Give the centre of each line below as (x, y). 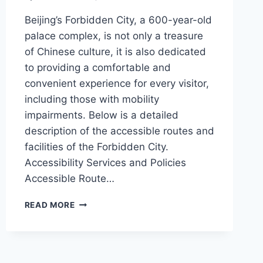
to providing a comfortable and (97, 68)
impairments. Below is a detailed (101, 115)
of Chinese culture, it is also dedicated (115, 52)
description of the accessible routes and (119, 131)
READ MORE (50, 205)
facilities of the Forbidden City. (96, 147)
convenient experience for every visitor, (117, 84)
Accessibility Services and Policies (105, 163)
